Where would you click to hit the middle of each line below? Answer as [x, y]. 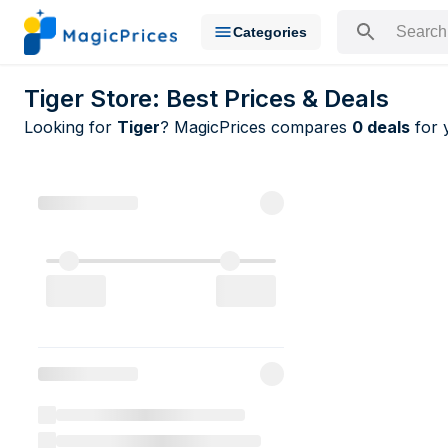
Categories [270, 32]
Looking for [70, 127]
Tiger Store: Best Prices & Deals [206, 98]
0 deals [381, 127]
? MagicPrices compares [256, 127]
